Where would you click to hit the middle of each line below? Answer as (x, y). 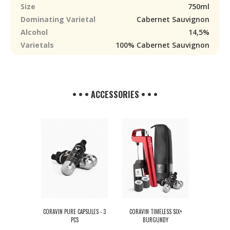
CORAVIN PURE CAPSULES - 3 (74, 212)
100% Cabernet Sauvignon (162, 45)
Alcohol (34, 32)
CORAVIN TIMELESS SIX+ (156, 212)
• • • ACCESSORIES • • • (115, 94)
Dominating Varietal (58, 19)
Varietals (37, 45)
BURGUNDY (156, 220)
